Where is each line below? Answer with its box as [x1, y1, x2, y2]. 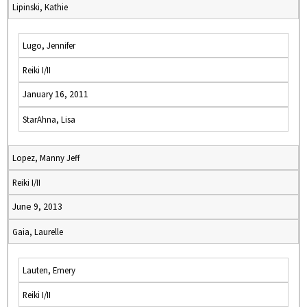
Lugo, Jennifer [23, 40, 75, 51]
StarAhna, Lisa [23, 114, 75, 125]
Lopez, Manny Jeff [12, 152, 79, 163]
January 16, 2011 [23, 88, 88, 100]
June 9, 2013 [12, 201, 62, 212]
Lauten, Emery [23, 265, 75, 275]
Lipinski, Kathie [12, 1, 68, 12]
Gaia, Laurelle [12, 226, 63, 237]
